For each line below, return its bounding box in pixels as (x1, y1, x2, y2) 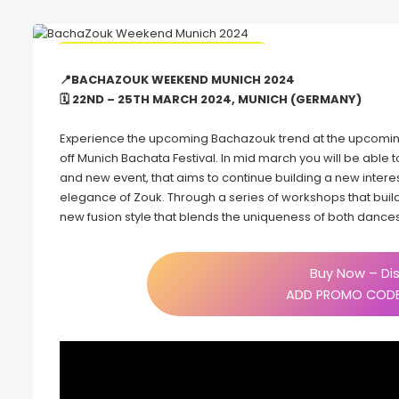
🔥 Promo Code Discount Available (69, 49, 256, 64)
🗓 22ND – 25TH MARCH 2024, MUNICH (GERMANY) (60, 91, 362, 109)
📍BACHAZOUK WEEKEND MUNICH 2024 (60, 71, 295, 89)
